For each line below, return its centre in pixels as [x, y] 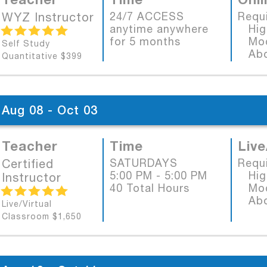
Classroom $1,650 [42, 216]
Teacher [30, 146]
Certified [28, 164]
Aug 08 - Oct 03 [50, 110]
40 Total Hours [150, 188]
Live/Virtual [27, 204]
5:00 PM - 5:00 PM [159, 176]
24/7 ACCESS [147, 16]
